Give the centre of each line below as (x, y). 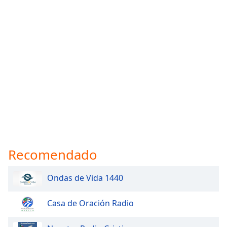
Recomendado (53, 154)
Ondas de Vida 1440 (85, 178)
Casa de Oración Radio (90, 203)
